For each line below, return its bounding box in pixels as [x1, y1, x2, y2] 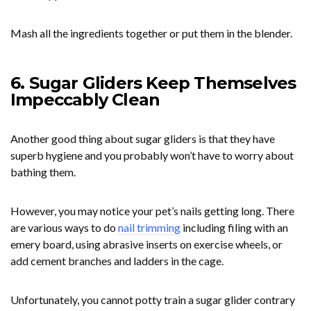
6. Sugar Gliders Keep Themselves [10, 73, 296, 94]
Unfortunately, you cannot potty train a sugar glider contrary [10, 293, 295, 307]
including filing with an [180, 221, 288, 235]
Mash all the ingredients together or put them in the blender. [10, 26, 292, 40]
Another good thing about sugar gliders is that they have [10, 132, 275, 146]
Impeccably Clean [10, 90, 160, 110]
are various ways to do [10, 221, 118, 235]
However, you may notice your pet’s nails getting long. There [10, 204, 294, 218]
